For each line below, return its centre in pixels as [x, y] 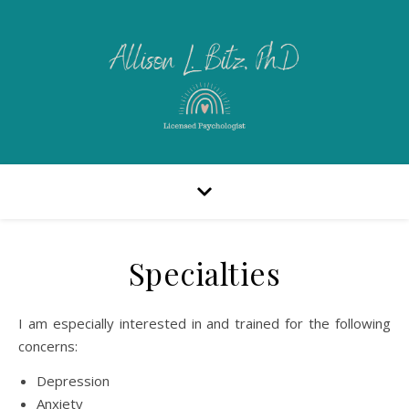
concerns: [48, 346]
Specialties [204, 273]
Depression [73, 381]
